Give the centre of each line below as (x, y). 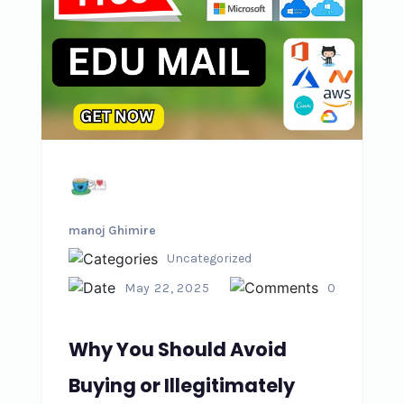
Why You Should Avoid (177, 350)
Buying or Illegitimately (181, 386)
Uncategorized (209, 259)
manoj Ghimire (112, 231)
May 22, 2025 (167, 288)
